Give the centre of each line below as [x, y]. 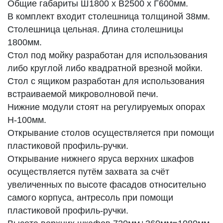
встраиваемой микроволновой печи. [83, 94]
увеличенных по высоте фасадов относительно [107, 184]
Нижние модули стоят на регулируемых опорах [106, 107]
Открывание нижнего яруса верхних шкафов [101, 159]
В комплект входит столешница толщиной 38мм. [109, 16]
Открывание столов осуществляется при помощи [111, 133]
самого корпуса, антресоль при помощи [90, 197]
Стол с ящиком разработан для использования [106, 81]
